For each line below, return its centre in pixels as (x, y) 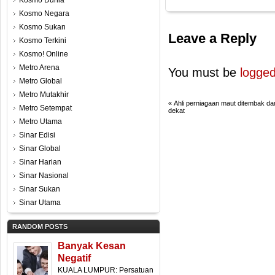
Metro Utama (41, 122)
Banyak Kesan (92, 246)
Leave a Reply (212, 39)
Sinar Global (40, 149)
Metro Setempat (45, 108)
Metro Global (41, 81)
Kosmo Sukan (42, 27)
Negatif (74, 258)
